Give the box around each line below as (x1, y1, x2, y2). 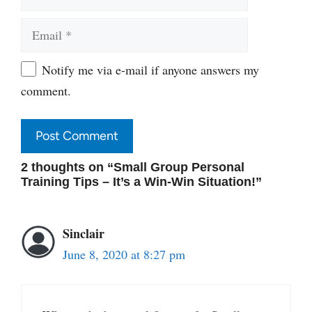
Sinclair (63, 224, 104, 242)
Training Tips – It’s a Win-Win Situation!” (21, 174, 262, 189)
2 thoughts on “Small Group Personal (21, 159, 244, 174)
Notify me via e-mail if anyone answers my (42, 61, 259, 78)
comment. (21, 81, 71, 99)
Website (20, 58, 61, 76)
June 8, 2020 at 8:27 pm (63, 245, 185, 263)
